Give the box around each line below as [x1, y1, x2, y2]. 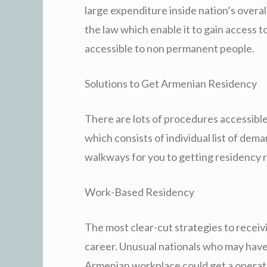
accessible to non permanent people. [85, 41, 254, 55]
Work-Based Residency [85, 185, 194, 198]
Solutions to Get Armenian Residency [85, 76, 257, 90]
